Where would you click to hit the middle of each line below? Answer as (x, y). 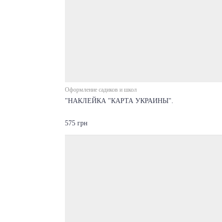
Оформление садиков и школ (101, 89)
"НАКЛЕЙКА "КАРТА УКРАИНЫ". (119, 101)
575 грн (76, 123)
